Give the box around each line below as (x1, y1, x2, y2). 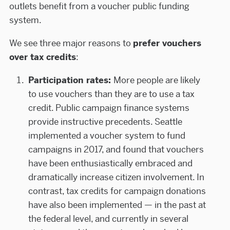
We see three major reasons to (9, 37, 133, 49)
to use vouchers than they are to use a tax (28, 88, 195, 100)
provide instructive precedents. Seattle (28, 116, 183, 127)
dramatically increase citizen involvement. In (28, 171, 205, 183)
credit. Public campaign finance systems (28, 102, 190, 113)
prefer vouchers (132, 37, 201, 49)
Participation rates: (28, 74, 114, 86)
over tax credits (9, 51, 76, 63)
